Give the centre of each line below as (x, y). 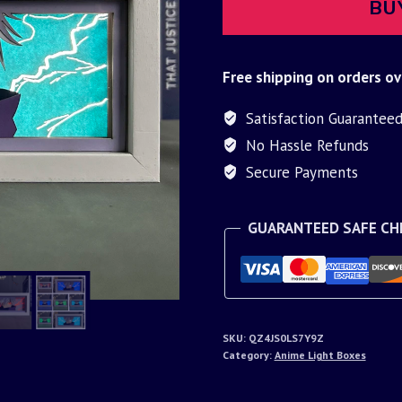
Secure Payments (299, 172)
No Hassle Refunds (305, 145)
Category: (248, 354)
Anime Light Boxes (320, 354)
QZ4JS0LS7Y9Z (286, 337)
